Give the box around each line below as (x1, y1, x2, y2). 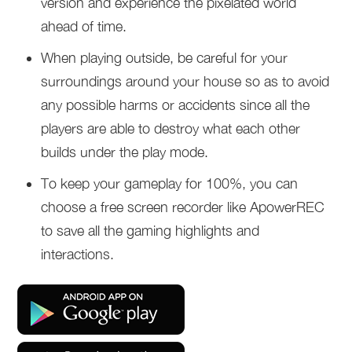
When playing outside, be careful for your (41, 49, 288, 66)
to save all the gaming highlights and (41, 222, 260, 239)
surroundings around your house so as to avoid (41, 73, 330, 90)
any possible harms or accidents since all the (41, 97, 310, 113)
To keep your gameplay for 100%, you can (41, 175, 299, 192)
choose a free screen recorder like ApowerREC (41, 199, 325, 215)
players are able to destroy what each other (41, 120, 301, 137)
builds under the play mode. (41, 144, 209, 160)
